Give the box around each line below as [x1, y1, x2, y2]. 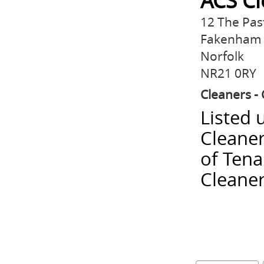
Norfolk [200, 48, 244, 64]
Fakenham [200, 31, 262, 47]
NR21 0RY [200, 65, 256, 81]
